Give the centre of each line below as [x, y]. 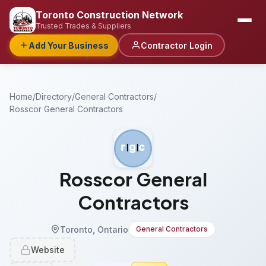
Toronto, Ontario [94, 229]
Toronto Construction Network [109, 15]
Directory [54, 96]
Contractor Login [176, 45]
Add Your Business [69, 45]
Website [48, 250]
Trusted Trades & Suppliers [83, 26]
